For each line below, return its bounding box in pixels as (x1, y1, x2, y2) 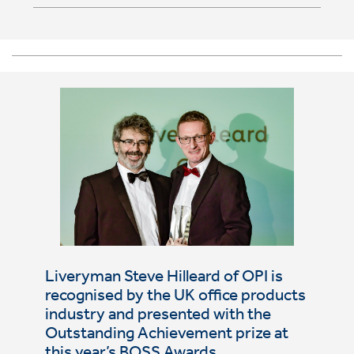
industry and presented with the (44, 308, 271, 325)
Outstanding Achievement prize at (44, 327, 288, 344)
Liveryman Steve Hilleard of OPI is (44, 270, 283, 287)
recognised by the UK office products (44, 289, 306, 306)
